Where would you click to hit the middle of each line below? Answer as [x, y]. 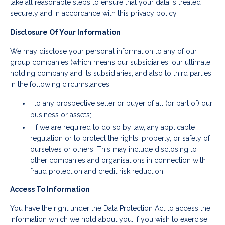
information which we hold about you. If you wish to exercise [109, 220]
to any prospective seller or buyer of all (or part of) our [121, 104]
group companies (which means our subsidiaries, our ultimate [110, 63]
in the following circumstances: [62, 85]
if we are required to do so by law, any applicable [113, 127]
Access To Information [50, 190]
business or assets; [61, 115]
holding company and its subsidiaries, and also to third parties [111, 74]
